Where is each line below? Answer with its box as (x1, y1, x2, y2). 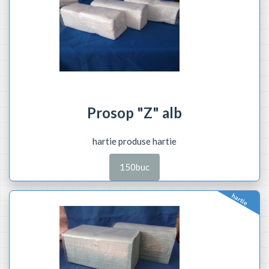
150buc (119, 162, 150, 172)
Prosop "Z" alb (87, 103, 182, 121)
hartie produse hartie (92, 135, 177, 147)
